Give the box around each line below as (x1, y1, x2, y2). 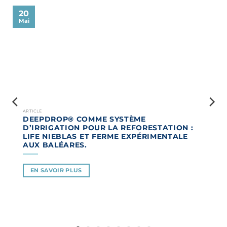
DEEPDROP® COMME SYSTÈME (23, 115, 146, 124)
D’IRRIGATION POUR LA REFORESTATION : (23, 124, 194, 132)
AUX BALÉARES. (23, 141, 87, 149)
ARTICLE (23, 108, 42, 114)
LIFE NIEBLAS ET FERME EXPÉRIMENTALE (23, 132, 188, 141)
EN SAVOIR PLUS (30, 167, 82, 174)
